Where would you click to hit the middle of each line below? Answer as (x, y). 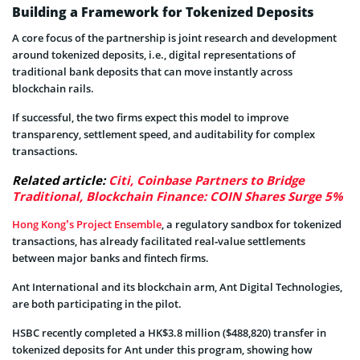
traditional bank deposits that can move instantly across (152, 72)
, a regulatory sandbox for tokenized (252, 225)
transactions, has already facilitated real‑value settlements (159, 241)
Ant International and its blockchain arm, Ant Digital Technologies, (177, 287)
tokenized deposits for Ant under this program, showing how (162, 350)
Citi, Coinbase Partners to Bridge (207, 180)
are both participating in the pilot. (97, 304)
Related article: (60, 180)
